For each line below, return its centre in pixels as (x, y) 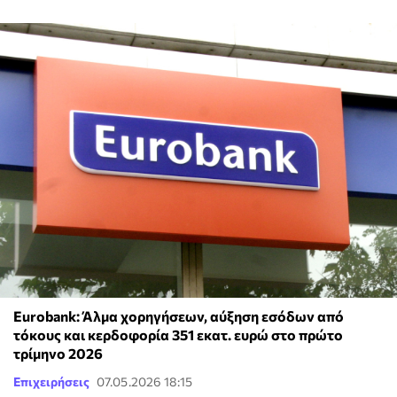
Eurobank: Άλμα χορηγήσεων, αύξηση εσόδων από (179, 316)
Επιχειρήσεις (51, 382)
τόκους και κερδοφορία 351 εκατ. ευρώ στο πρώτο (178, 335)
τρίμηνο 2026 (58, 354)
